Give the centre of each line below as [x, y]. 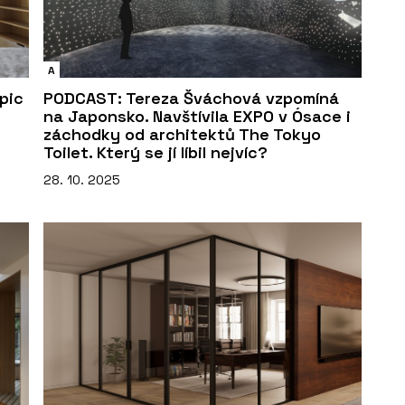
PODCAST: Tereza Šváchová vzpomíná [191, 99]
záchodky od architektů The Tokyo [182, 135]
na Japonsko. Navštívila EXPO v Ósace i [197, 117]
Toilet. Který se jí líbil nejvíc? [155, 153]
